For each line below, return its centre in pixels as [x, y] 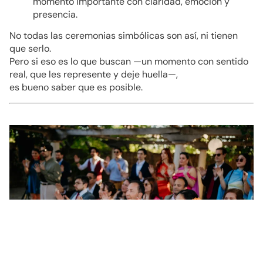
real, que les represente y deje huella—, [94, 75]
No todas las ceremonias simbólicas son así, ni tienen [124, 36]
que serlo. [30, 49]
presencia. [55, 14]
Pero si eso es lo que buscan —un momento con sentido [129, 62]
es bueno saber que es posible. [76, 87]
